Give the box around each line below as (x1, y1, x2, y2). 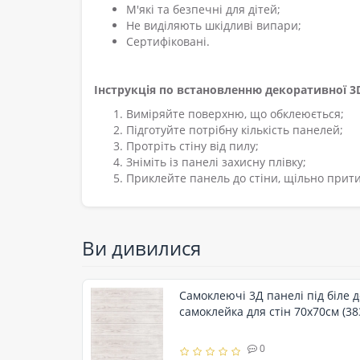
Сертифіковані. (126, 33, 210, 49)
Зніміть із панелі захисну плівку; (126, 153, 306, 170)
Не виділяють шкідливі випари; (126, 17, 301, 33)
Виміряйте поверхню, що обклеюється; (126, 105, 344, 121)
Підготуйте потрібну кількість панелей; (126, 121, 343, 137)
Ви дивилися (82, 234, 201, 261)
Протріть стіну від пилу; (126, 137, 259, 153)
